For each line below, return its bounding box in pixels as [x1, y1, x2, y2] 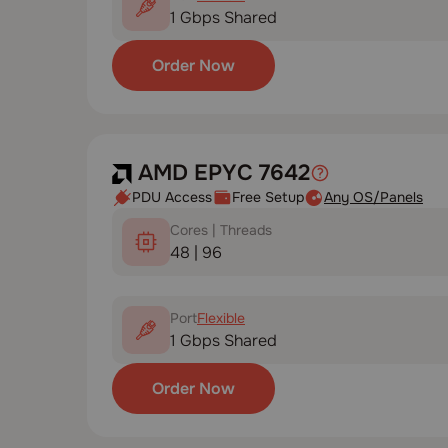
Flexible [197, 308, 245, 327]
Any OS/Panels [324, 188, 423, 206]
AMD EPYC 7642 [132, 159, 310, 187]
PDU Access [132, 188, 212, 206]
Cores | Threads [170, 220, 272, 239]
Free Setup [232, 188, 304, 206]
